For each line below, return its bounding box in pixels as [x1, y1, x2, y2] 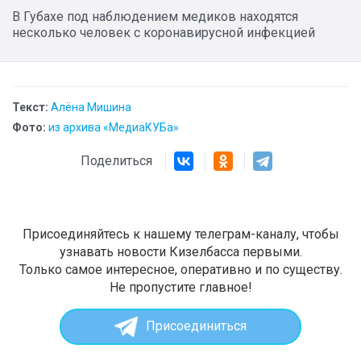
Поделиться [81, 152, 165, 168]
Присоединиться [145, 318, 247, 334]
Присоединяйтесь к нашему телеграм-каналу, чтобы [22, 226, 339, 242]
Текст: [12, 100, 48, 114]
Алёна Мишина [51, 100, 131, 114]
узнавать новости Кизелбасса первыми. [59, 243, 302, 259]
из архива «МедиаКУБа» [48, 120, 179, 134]
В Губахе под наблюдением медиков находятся [12, 8, 298, 24]
